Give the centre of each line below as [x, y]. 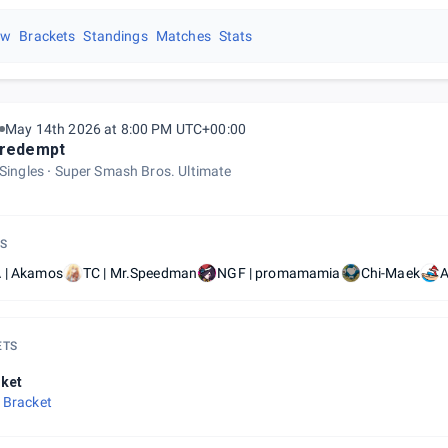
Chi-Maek [390, 273]
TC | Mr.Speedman [140, 273]
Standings [115, 36]
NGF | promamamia [279, 273]
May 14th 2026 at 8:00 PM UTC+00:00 [126, 129]
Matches [183, 36]
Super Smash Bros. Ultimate [143, 171]
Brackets [47, 36]
